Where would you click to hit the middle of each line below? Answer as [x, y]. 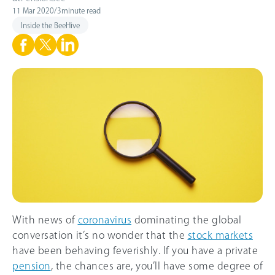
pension [32, 265]
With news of [45, 219]
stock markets [220, 235]
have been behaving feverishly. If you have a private [135, 250]
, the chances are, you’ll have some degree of [157, 265]
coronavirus [104, 219]
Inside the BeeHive [50, 25]
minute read [81, 10]
